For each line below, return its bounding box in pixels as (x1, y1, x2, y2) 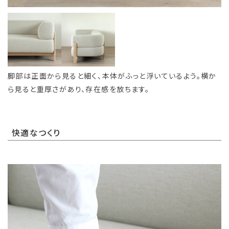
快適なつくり (11, 127, 61, 139)
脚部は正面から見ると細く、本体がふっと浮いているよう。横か (8, 70, 217, 81)
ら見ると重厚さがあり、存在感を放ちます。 (8, 83, 150, 94)
